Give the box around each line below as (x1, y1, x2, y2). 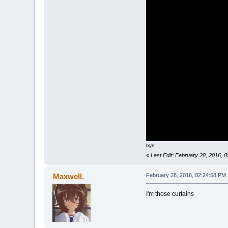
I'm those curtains (146, 190, 194, 198)
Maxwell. (52, 172, 84, 181)
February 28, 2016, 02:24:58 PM (146, 172, 226, 179)
